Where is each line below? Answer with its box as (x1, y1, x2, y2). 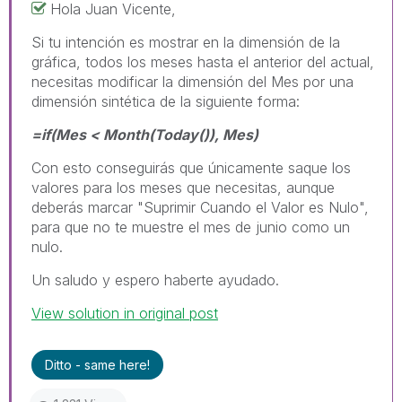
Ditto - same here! (45, 357, 150, 373)
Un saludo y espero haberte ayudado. (31, 271, 279, 290)
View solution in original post (31, 304, 218, 323)
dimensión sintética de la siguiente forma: (31, 92, 300, 111)
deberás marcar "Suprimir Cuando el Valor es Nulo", (31, 198, 369, 217)
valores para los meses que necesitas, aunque (31, 179, 335, 197)
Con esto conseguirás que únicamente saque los (31, 159, 351, 178)
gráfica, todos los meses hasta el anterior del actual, (31, 53, 374, 72)
